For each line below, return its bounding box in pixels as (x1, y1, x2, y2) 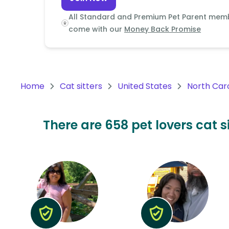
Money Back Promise (124, 24, 201, 34)
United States (118, 80, 172, 92)
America (22, 73, 56, 85)
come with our (68, 24, 123, 34)
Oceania (22, 24, 56, 36)
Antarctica (22, 110, 65, 122)
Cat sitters (60, 80, 102, 92)
